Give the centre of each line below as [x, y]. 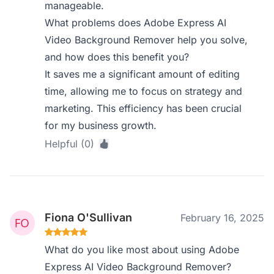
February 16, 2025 [222, 218]
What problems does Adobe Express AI [136, 23]
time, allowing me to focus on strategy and [144, 91]
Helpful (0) [70, 144]
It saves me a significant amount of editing [143, 74]
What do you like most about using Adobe [142, 250]
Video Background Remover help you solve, [146, 40]
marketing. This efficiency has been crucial [143, 108]
